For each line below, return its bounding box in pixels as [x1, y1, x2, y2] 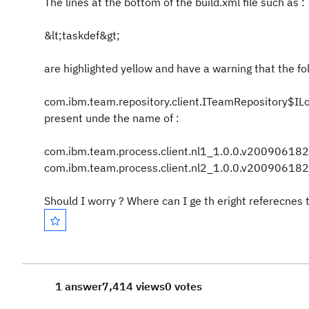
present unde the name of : [44, 111, 179, 125]
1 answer [55, 279, 102, 293]
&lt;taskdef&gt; [44, 28, 120, 42]
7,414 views [102, 279, 165, 293]
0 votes [165, 279, 202, 293]
